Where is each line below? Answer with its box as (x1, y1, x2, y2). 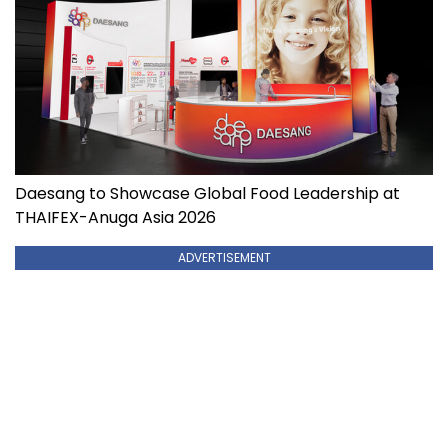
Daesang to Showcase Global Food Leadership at (15, 182, 400, 206)
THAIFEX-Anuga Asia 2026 (15, 206, 216, 230)
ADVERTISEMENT (177, 249, 271, 267)
